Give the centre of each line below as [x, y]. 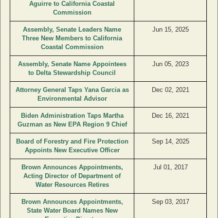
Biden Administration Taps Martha [72, 115]
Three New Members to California [72, 38]
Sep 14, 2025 [170, 141]
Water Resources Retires [72, 184]
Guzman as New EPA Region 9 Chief [72, 124]
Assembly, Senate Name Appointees [72, 64]
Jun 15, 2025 [170, 29]
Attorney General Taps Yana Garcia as [72, 90]
